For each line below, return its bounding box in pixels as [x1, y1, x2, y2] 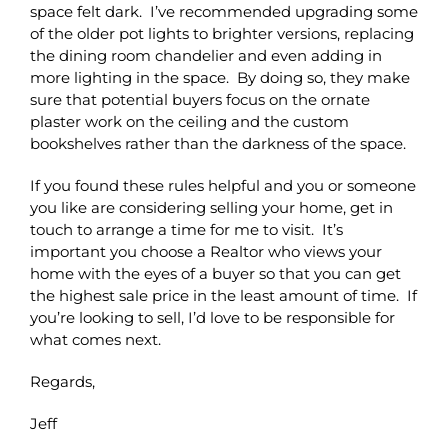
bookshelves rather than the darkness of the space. [30, 133, 406, 153]
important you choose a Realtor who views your [30, 241, 382, 261]
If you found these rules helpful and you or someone [30, 175, 416, 195]
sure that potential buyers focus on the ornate [30, 89, 370, 109]
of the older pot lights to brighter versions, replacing [30, 23, 414, 43]
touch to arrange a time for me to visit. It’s [30, 219, 343, 239]
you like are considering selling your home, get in [30, 197, 393, 217]
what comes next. [30, 329, 161, 349]
